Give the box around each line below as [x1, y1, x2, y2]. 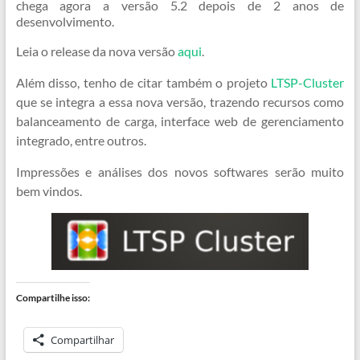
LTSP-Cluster [271, 75, 345, 90]
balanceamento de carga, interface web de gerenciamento [15, 113, 345, 129]
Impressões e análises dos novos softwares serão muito [15, 164, 345, 179]
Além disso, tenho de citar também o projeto [15, 75, 272, 90]
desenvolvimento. [15, 14, 114, 29]
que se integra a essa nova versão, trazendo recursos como [15, 94, 345, 109]
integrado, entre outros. [15, 133, 146, 148]
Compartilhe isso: [15, 292, 90, 304]
